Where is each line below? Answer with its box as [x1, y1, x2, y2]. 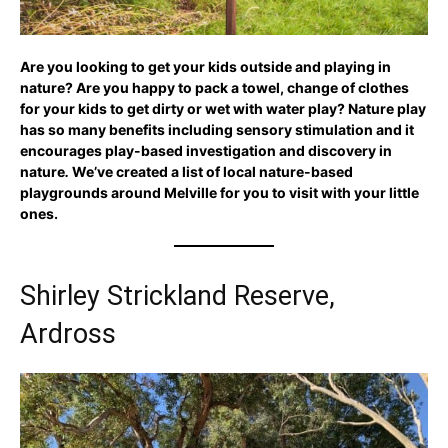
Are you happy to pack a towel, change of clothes [73, 78, 409, 96]
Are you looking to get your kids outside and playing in [20, 57, 391, 75]
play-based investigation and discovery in [105, 141, 392, 159]
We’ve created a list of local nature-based [72, 162, 353, 180]
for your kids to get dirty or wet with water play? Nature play [20, 99, 426, 117]
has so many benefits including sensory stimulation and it [20, 120, 414, 138]
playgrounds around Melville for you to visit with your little [20, 183, 419, 201]
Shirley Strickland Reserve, [20, 279, 335, 312]
